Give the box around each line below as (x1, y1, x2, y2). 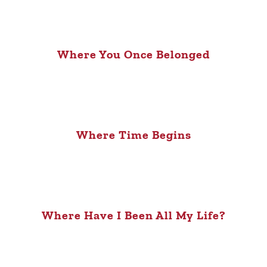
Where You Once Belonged (57, 47, 210, 62)
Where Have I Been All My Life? (41, 208, 226, 223)
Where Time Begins (76, 128, 191, 142)
